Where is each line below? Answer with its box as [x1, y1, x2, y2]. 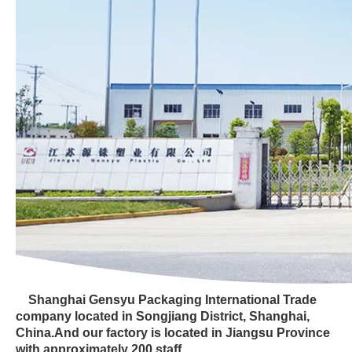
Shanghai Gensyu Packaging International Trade [28, 293, 317, 306]
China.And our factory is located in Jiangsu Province [16, 326, 330, 339]
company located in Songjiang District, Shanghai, [16, 310, 310, 323]
